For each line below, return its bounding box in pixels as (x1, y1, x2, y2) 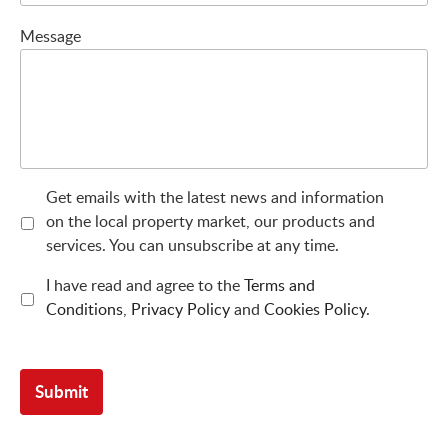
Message (20, 24, 81, 47)
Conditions (45, 297, 123, 320)
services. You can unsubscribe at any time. (45, 233, 339, 256)
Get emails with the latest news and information (45, 185, 384, 208)
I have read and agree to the (45, 273, 244, 296)
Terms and (243, 273, 315, 296)
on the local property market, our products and (45, 209, 375, 232)
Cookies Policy (263, 297, 366, 320)
